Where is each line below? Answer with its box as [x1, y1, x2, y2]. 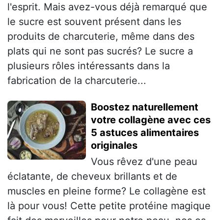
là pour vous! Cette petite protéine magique [7, 200, 211, 212]
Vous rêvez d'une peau [91, 156, 197, 168]
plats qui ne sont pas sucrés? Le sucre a [7, 45, 193, 57]
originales [91, 139, 137, 152]
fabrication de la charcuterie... [7, 75, 146, 87]
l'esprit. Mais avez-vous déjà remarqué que [7, 1, 207, 13]
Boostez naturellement [91, 101, 198, 113]
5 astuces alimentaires [91, 127, 199, 139]
